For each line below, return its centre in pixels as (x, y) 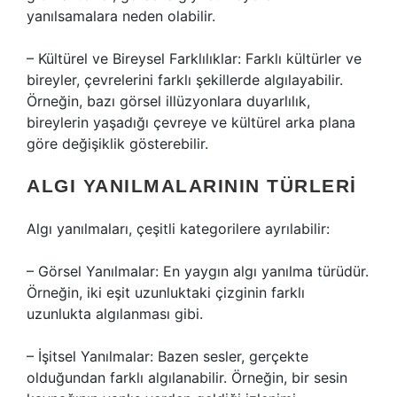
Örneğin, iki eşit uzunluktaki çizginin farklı (166, 292)
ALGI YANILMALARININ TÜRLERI (192, 186)
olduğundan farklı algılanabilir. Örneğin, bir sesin (187, 378)
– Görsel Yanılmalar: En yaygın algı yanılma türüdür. (198, 271)
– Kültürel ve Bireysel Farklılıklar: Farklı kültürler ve (194, 58)
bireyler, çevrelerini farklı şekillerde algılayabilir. (185, 80)
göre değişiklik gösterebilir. (117, 144)
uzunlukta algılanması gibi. (115, 314)
